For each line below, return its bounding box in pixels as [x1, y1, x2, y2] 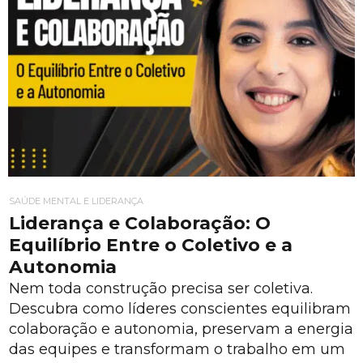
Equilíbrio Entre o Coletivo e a [9, 233, 293, 256]
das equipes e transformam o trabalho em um [9, 340, 345, 359]
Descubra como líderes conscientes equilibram [9, 300, 351, 318]
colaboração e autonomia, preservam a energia [9, 320, 353, 339]
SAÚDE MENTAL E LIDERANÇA [9, 194, 143, 207]
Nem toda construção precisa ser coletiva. [9, 280, 313, 298]
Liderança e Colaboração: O [9, 211, 271, 234]
